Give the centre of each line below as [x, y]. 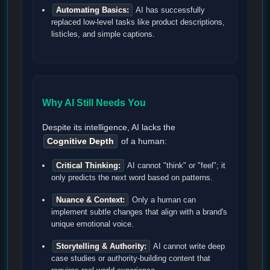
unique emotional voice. [93, 224]
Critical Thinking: [88, 166]
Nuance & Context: [90, 200]
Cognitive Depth [80, 142]
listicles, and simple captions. [103, 34]
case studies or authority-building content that [131, 259]
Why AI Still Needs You [94, 102]
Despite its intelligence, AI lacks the [109, 128]
